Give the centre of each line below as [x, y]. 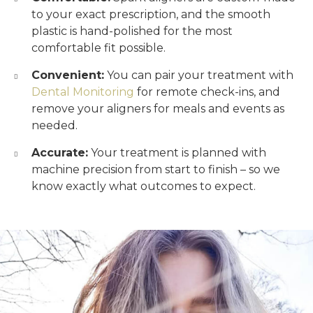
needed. [54, 125]
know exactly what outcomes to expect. [144, 186]
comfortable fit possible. [99, 48]
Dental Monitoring [83, 92]
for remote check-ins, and [207, 92]
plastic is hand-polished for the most [132, 31]
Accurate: [60, 153]
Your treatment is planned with [177, 153]
